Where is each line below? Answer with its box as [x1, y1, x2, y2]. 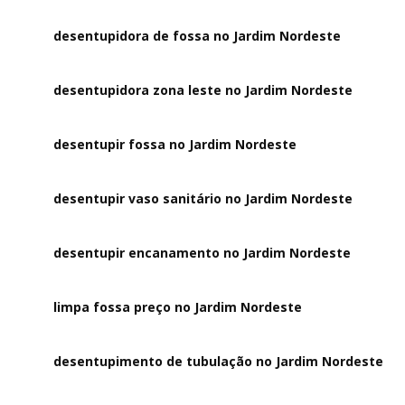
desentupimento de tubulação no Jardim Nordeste [53, 353, 384, 370]
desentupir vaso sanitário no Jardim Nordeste [53, 190, 353, 207]
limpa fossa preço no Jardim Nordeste [53, 298, 303, 316]
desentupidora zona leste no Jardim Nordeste [53, 81, 353, 99]
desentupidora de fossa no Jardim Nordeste [53, 27, 342, 44]
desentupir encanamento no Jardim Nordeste [53, 244, 352, 261]
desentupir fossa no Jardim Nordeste [53, 136, 297, 153]
